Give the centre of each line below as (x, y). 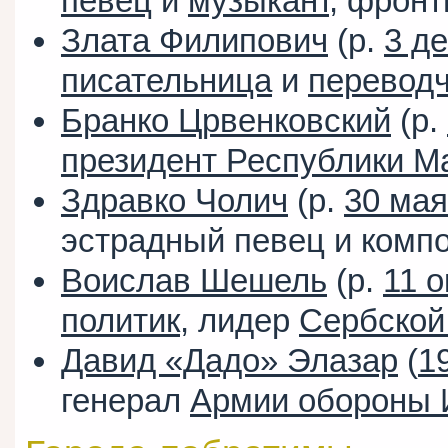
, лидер (239, 321)
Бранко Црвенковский (226, 121)
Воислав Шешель (194, 281)
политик (120, 321)
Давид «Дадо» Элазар (229, 361)
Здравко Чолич (174, 201)
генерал (125, 401)
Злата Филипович (194, 41)
